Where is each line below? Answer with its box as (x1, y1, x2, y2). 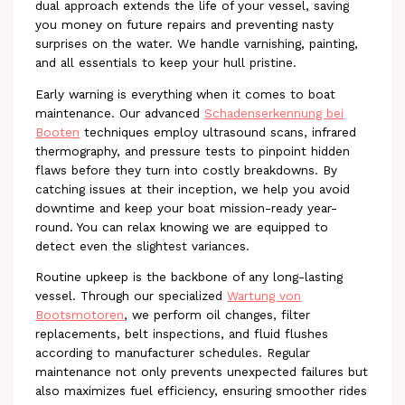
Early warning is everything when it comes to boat (35, 86, 336, 101)
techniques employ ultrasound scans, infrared (80, 124, 357, 139)
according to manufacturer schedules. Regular (35, 345, 311, 361)
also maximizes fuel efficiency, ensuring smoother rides (35, 383, 368, 399)
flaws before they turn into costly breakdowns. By (35, 162, 338, 177)
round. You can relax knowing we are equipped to (35, 219, 329, 234)
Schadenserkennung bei (204, 105, 344, 120)
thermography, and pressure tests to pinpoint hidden (35, 143, 351, 158)
